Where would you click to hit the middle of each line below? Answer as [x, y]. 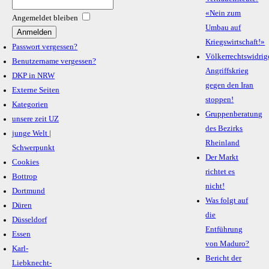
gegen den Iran [230, 86]
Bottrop [25, 177]
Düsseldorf [29, 220]
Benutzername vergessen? [54, 62]
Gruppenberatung [234, 114]
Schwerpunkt [33, 148]
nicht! [215, 186]
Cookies [26, 162]
